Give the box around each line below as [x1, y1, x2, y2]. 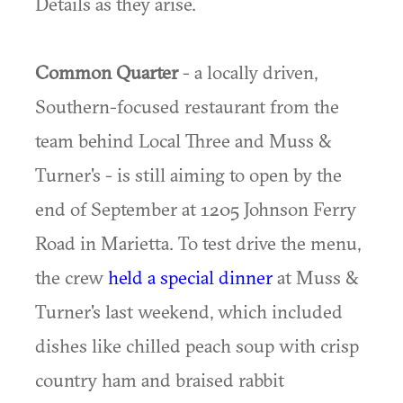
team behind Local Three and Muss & [35, 129, 332, 152]
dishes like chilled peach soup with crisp [35, 334, 359, 357]
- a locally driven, [178, 60, 318, 84]
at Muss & [273, 265, 359, 289]
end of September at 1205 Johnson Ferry [35, 197, 356, 220]
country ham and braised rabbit [35, 368, 284, 391]
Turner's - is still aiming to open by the [35, 163, 342, 186]
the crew [35, 265, 108, 289]
